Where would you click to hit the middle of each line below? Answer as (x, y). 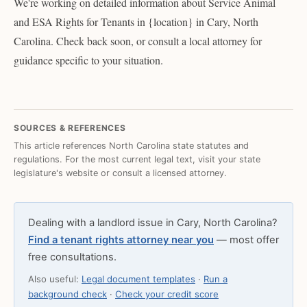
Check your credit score (167, 294)
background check (67, 294)
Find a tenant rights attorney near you (121, 240)
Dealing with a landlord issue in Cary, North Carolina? (152, 223)
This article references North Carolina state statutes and (131, 145)
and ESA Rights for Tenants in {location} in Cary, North (136, 22)
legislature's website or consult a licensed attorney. (120, 173)
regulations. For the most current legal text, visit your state (137, 159)
